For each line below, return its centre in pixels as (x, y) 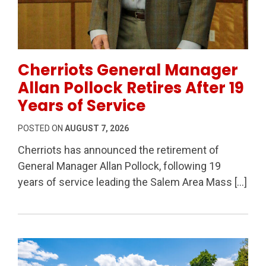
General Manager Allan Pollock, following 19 (119, 166)
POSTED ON (41, 128)
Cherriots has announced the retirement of (118, 150)
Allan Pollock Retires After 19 (131, 88)
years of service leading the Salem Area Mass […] (132, 182)
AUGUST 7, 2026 (97, 128)
